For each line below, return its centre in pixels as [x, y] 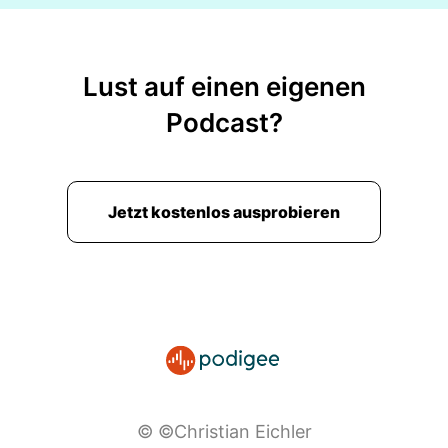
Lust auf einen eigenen [224, 86]
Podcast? [224, 122]
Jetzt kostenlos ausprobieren [224, 212]
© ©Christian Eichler [224, 431]
